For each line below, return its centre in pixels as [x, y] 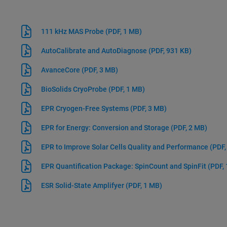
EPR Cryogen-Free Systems [85, 108]
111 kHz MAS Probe [73, 31]
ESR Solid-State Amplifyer [83, 185]
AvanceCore [61, 70]
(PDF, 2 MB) [189, 128]
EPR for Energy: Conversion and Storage [106, 128]
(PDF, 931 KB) [170, 51]
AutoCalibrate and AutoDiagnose [94, 51]
